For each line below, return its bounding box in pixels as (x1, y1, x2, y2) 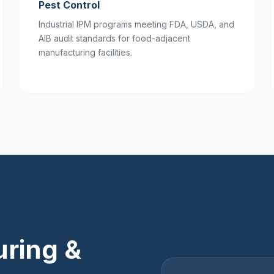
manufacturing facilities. (39, 47, 132, 57)
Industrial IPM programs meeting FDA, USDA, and (39, 19, 234, 29)
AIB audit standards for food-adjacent (39, 33, 190, 43)
